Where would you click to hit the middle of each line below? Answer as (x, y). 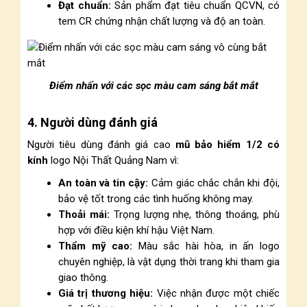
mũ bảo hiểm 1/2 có (228, 145)
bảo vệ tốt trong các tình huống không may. (156, 199)
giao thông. (83, 278)
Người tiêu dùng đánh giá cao (101, 145)
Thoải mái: (84, 214)
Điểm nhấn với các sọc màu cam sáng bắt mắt (153, 86)
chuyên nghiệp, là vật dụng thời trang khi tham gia (169, 262)
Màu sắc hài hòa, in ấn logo (206, 246)
